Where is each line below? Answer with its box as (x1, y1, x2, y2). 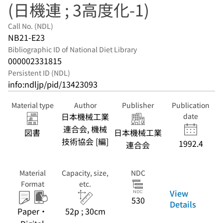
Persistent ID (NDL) (8, 68, 70, 78)
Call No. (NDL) (8, 21, 53, 31)
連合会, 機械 (63, 123, 107, 135)
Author (74, 100, 97, 110)
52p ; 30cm (65, 205, 106, 217)
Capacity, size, (62, 168, 109, 178)
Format (20, 179, 44, 189)
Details (170, 198, 196, 210)
